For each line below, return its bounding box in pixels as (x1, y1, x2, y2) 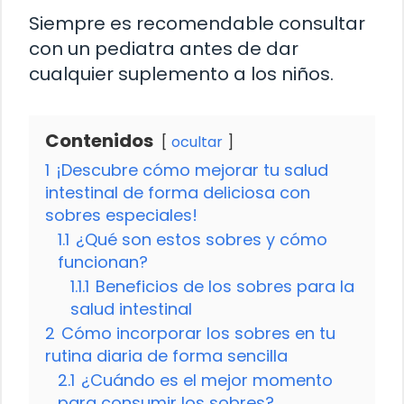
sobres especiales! (45, 203, 197, 226)
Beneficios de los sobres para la (96, 274, 354, 298)
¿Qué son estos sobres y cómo (76, 227, 327, 251)
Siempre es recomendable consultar (29, 10, 365, 36)
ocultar (171, 131, 223, 152)
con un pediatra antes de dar (29, 35, 298, 61)
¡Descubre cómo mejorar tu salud (56, 158, 328, 181)
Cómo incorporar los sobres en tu (61, 321, 335, 344)
